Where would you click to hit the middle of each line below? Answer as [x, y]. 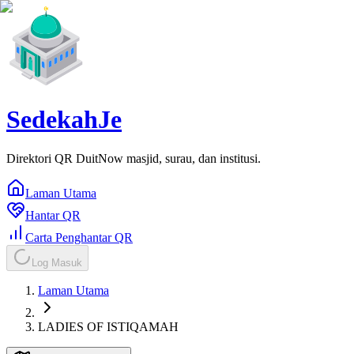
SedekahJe [64, 120]
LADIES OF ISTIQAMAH [108, 326]
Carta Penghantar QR [79, 237]
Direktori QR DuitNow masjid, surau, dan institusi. [134, 158]
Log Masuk [57, 262]
